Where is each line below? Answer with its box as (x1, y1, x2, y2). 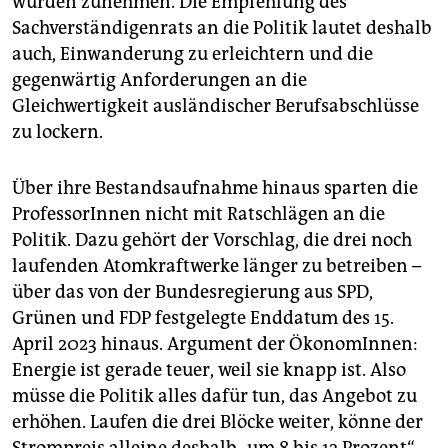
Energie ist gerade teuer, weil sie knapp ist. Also (12, 358, 406, 381)
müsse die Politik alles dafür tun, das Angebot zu (12, 384, 417, 407)
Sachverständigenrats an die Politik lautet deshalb (12, 16, 432, 39)
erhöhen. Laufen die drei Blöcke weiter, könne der (12, 410, 423, 433)
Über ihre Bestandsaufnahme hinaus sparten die (12, 176, 418, 199)
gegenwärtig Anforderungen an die (12, 68, 307, 91)
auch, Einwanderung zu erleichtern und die (12, 42, 373, 65)
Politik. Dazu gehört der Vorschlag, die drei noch (12, 228, 412, 251)
